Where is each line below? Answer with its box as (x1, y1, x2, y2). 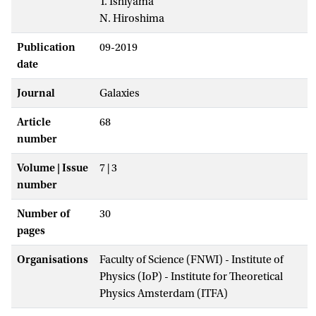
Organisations (17, 253, 88, 266)
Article (17, 115, 51, 128)
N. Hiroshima (99, 11, 164, 25)
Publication (17, 40, 75, 54)
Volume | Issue (17, 161, 88, 174)
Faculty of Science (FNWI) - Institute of (99, 253, 284, 266)
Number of (17, 207, 70, 220)
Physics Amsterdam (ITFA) (99, 286, 228, 300)
